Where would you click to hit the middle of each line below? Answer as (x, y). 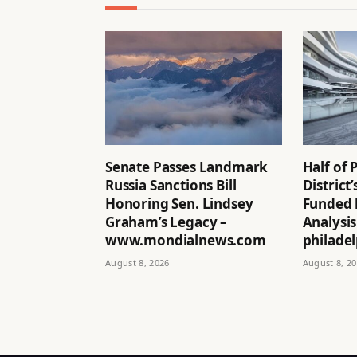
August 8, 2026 (137, 263)
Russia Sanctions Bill (171, 185)
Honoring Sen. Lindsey (179, 204)
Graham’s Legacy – (167, 222)
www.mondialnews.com (186, 240)
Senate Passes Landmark (187, 167)
